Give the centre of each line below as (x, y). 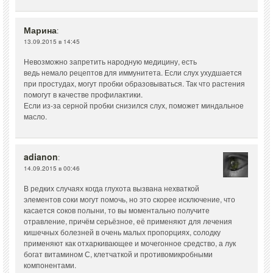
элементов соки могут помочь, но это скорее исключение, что (129, 199)
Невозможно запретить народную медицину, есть (110, 62)
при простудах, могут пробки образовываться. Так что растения (134, 83)
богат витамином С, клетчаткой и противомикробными (118, 254)
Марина (40, 30)
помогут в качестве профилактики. (83, 94)
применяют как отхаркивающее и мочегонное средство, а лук (130, 243)
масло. (35, 116)
